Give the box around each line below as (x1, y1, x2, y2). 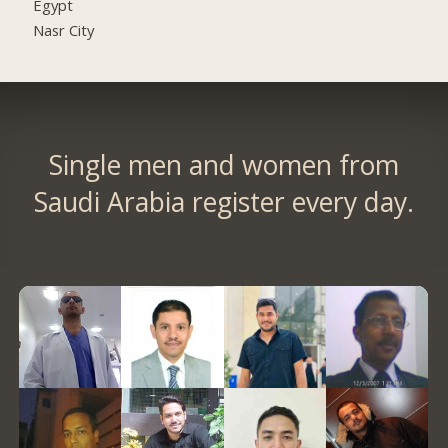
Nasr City (33, 20, 95, 41)
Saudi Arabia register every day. (33, 183, 414, 220)
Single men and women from (48, 146, 399, 183)
